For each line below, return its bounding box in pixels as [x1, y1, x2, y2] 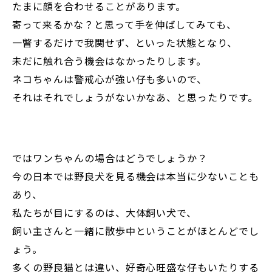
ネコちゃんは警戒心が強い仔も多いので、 [12, 72, 208, 87]
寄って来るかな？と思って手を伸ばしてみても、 [12, 17, 237, 32]
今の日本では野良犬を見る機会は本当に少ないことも [12, 169, 260, 184]
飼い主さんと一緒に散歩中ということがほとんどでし [12, 223, 260, 239]
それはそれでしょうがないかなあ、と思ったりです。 [12, 90, 259, 105]
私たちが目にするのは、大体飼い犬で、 [12, 205, 197, 220]
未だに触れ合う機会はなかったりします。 [12, 53, 207, 69]
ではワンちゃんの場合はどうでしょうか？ [12, 151, 208, 166]
